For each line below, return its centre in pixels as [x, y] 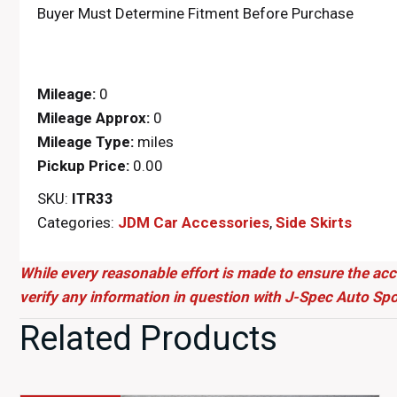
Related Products [148, 339]
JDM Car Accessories [194, 222]
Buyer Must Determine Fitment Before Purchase [195, 13]
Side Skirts [314, 222]
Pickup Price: [83, 166]
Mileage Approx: [93, 118]
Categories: [78, 222]
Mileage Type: [86, 142]
